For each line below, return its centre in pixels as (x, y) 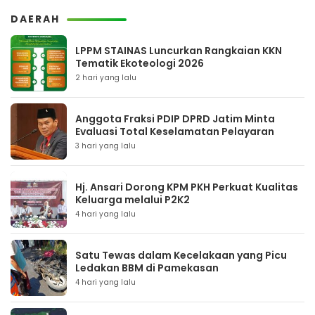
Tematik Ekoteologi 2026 (140, 63)
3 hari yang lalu (106, 146)
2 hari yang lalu (106, 78)
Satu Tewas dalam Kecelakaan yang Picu (181, 255)
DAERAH (35, 19)
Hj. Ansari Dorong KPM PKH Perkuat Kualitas (187, 187)
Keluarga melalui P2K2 (133, 200)
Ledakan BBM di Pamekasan (147, 268)
